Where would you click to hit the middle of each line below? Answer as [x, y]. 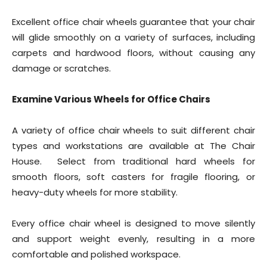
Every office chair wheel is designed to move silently [133, 223]
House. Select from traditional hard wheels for [133, 161]
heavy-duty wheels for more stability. [95, 192]
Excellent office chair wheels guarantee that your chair [133, 22]
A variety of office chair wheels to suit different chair [133, 130]
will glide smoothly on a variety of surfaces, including [133, 37]
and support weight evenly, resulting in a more [133, 239]
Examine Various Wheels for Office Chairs [111, 99]
